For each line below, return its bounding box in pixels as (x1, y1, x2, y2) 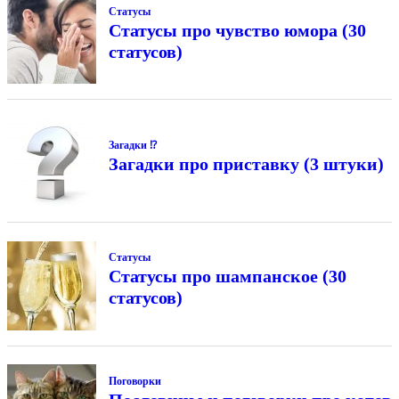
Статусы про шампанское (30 (108, 266, 346, 287)
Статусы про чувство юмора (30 (108, 20, 366, 40)
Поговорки (108, 374, 161, 387)
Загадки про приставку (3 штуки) (108, 154, 384, 175)
